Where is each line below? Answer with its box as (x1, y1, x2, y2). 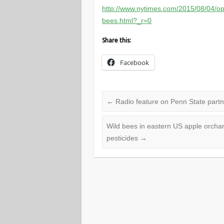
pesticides (106, 134, 140, 142)
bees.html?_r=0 (102, 16, 152, 24)
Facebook (120, 57, 149, 67)
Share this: (102, 36, 131, 43)
